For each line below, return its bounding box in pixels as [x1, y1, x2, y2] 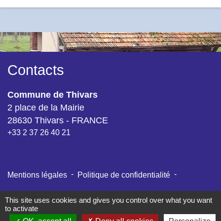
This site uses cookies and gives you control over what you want [5, 196, 212, 204]
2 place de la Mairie [7, 102, 84, 112]
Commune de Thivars [7, 89, 98, 100]
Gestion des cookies [118, 191, 189, 200]
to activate [5, 204, 38, 213]
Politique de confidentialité [77, 170, 170, 179]
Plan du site [66, 191, 108, 200]
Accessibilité [11, 191, 56, 200]
